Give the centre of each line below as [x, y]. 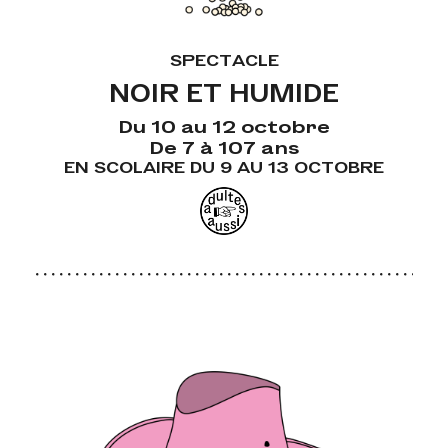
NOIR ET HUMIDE [224, 92]
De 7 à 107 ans [224, 147]
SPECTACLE [224, 60]
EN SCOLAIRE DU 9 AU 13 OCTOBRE [224, 167]
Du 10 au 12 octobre [224, 126]
